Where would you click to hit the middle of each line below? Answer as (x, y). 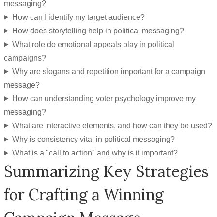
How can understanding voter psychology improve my (104, 99)
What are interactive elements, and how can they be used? (112, 126)
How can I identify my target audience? (78, 17)
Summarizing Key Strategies (106, 171)
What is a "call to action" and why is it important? (95, 153)
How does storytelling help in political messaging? (98, 31)
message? (22, 85)
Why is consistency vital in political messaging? (93, 139)
